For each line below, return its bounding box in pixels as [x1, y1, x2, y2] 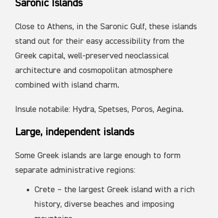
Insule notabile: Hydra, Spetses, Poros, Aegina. [15, 105, 184, 114]
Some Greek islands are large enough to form [15, 151, 181, 161]
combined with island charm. [15, 81, 120, 90]
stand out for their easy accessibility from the [15, 37, 185, 46]
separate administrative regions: [15, 166, 136, 175]
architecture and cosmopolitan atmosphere [15, 66, 173, 75]
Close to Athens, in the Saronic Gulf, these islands [15, 22, 198, 32]
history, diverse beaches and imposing [35, 200, 175, 209]
